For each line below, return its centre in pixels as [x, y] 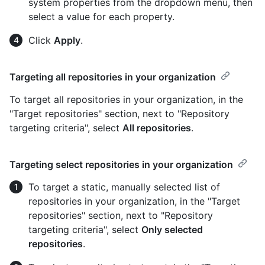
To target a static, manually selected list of [124, 187]
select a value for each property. [101, 17]
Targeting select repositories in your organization [121, 165]
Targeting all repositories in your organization [113, 77]
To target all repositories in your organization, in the [126, 100]
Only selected [172, 230]
